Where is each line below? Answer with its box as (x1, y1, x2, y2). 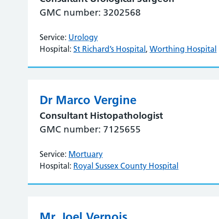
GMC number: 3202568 (40, 7, 141, 18)
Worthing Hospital (150, 44, 217, 54)
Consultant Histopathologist (40, 110, 163, 121)
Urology (68, 32, 98, 42)
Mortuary (68, 149, 103, 159)
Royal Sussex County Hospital (73, 161, 179, 171)
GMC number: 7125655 (40, 124, 141, 135)
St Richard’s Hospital (73, 44, 146, 54)
